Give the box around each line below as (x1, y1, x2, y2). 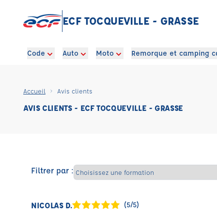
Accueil (23, 87, 46, 95)
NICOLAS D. (31, 200, 72, 210)
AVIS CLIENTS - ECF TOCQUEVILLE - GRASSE (23, 103, 183, 113)
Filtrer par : (31, 165, 74, 175)
